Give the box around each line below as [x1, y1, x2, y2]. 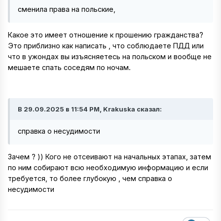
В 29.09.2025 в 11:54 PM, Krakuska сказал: [18, 105, 162, 113]
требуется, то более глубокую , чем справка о [8, 174, 172, 183]
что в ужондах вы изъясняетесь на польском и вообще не [8, 52, 212, 61]
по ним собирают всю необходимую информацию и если [8, 163, 208, 172]
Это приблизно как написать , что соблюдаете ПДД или [8, 41, 204, 50]
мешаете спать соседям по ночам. [8, 63, 131, 72]
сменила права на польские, [18, 5, 115, 13]
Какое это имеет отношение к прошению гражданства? [8, 31, 203, 39]
